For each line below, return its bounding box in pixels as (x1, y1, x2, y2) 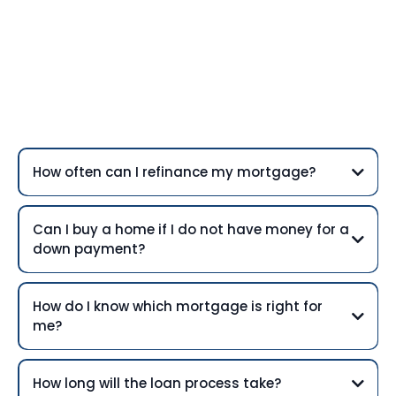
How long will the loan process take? (32, 373, 281, 392)
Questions (128, 85, 268, 122)
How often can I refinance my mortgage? (32, 162, 316, 181)
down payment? (32, 239, 145, 258)
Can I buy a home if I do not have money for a (32, 219, 349, 239)
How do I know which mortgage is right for (32, 296, 323, 316)
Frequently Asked (78, 50, 318, 88)
